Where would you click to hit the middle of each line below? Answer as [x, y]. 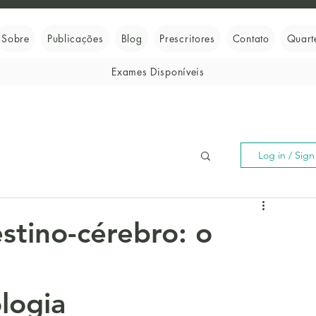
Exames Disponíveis [158, 72]
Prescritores [187, 38]
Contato [251, 38]
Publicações [75, 38]
